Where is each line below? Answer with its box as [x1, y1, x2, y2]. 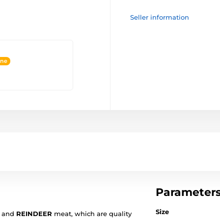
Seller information [130, 13, 189, 21]
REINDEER [16, 209, 52, 218]
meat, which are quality [52, 209, 132, 218]
